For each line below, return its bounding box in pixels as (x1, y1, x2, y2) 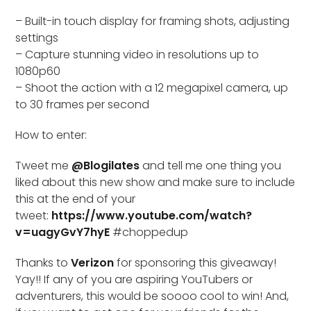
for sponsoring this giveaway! (114, 254, 277, 271)
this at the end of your (15, 190, 136, 207)
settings (15, 29, 59, 46)
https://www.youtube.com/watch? (51, 207, 253, 224)
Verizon (71, 254, 115, 271)
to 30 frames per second (15, 96, 150, 112)
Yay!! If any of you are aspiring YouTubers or (15, 271, 253, 287)
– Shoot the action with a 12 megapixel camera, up (15, 79, 289, 96)
